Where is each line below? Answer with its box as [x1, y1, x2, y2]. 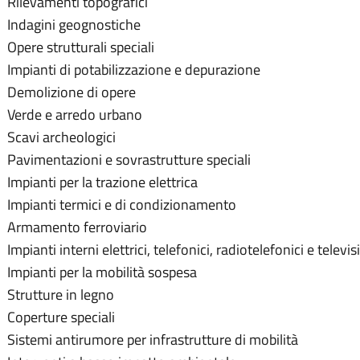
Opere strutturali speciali [7, 36, 154, 59]
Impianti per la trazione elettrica [7, 171, 198, 194]
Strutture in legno [7, 284, 114, 306]
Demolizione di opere [7, 81, 136, 104]
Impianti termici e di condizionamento [7, 194, 236, 216]
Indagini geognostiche [7, 14, 141, 36]
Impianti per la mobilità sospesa [7, 261, 197, 284]
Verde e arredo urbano [7, 104, 142, 126]
